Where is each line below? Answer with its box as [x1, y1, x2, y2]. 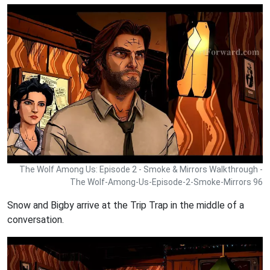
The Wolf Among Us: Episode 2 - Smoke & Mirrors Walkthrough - [19, 165, 263, 175]
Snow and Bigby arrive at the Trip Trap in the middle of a [7, 199, 244, 212]
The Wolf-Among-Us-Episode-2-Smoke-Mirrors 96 [70, 177, 263, 187]
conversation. [7, 214, 64, 226]
